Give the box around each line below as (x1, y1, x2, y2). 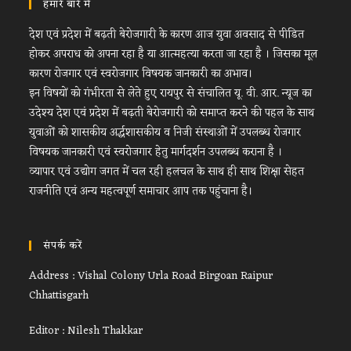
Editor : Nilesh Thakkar (29, 321, 143, 341)
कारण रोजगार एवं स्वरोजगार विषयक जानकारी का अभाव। (29, 64, 253, 84)
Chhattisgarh (29, 286, 89, 306)
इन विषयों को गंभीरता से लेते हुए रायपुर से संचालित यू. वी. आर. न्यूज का (29, 84, 313, 103)
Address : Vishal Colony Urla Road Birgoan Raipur (29, 266, 273, 286)
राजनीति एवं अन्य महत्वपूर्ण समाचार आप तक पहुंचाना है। (29, 182, 253, 201)
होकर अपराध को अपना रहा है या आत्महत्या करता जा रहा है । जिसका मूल (29, 45, 318, 64)
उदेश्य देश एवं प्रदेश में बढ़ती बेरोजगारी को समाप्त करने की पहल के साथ (29, 103, 315, 123)
